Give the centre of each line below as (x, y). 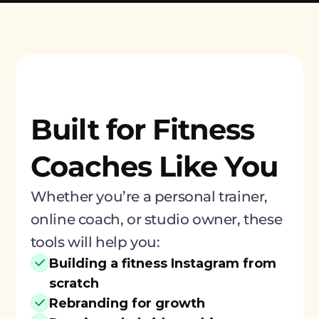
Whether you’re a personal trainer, (149, 197)
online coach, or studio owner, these (156, 220)
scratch (74, 284)
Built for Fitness (142, 130)
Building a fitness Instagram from (162, 264)
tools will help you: (95, 242)
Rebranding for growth (127, 304)
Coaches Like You (154, 167)
